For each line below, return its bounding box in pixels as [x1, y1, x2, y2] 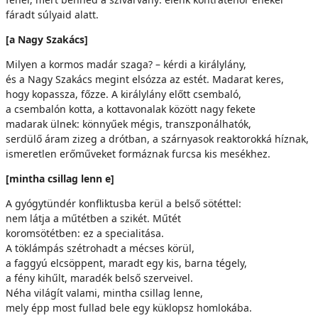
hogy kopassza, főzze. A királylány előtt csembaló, [6, 87, 241, 101]
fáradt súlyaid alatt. [6, 8, 99, 21]
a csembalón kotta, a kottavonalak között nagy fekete [6, 102, 256, 116]
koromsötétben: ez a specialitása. [6, 226, 164, 240]
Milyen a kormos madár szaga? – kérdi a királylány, [6, 57, 246, 71]
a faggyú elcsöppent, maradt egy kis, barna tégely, [6, 256, 247, 270]
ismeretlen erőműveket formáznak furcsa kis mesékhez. [6, 147, 270, 160]
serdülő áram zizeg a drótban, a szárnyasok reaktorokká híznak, [6, 132, 309, 146]
